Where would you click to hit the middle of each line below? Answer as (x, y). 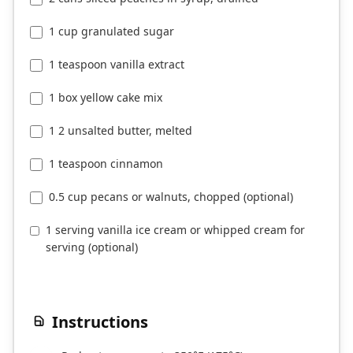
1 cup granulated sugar (111, 32)
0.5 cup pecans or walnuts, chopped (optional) (171, 197)
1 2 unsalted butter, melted (121, 131)
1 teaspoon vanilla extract (117, 65)
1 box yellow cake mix (106, 98)
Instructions (100, 322)
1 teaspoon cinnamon (106, 164)
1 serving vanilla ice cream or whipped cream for (176, 230)
